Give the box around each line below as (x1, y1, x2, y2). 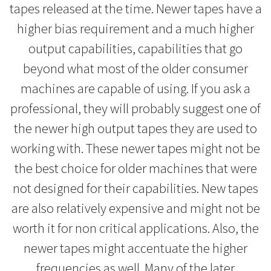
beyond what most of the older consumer (23, 60, 248, 77)
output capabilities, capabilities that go (28, 40, 243, 57)
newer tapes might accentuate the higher (24, 240, 247, 257)
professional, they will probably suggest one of (10, 100, 261, 117)
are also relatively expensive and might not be (11, 200, 260, 217)
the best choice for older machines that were (14, 160, 257, 177)
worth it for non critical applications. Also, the (12, 220, 259, 237)
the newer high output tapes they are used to (14, 120, 257, 137)
